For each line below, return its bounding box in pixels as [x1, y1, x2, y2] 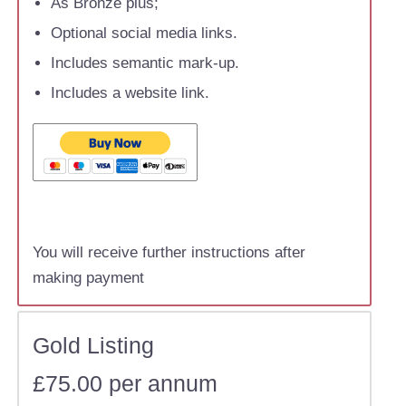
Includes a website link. [50, 83, 209, 101]
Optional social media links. [50, 24, 237, 42]
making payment [32, 268, 144, 286]
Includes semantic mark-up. [50, 53, 239, 72]
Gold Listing [32, 332, 154, 358]
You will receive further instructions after [32, 243, 305, 261]
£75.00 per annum [32, 370, 217, 396]
